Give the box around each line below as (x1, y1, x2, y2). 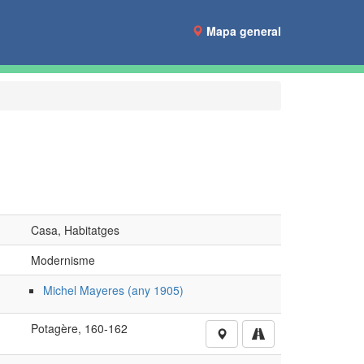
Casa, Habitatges (30, 222, 119, 238)
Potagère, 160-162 (30, 320, 128, 336)
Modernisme (30, 252, 95, 268)
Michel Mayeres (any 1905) (42, 282, 184, 298)
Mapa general (206, 23, 281, 39)
